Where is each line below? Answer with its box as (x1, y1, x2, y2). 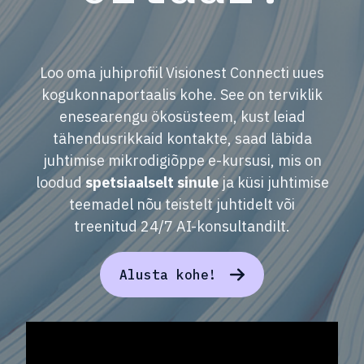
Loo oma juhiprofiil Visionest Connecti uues (40, 63, 324, 83)
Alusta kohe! (119, 266, 218, 284)
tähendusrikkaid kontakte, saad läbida (52, 129, 312, 149)
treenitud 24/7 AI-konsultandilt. (74, 217, 290, 236)
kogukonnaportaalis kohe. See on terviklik (41, 85, 323, 105)
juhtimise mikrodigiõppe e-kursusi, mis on (42, 151, 322, 171)
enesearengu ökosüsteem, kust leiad (58, 107, 305, 127)
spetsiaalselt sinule (84, 173, 219, 193)
